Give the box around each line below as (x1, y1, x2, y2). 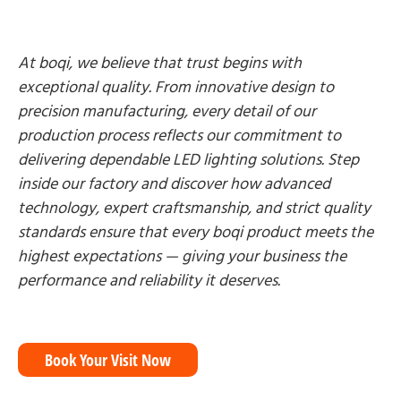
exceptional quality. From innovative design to (18, 76, 334, 98)
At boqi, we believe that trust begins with (18, 52, 302, 74)
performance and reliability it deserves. (18, 269, 280, 292)
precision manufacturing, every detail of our (18, 100, 316, 123)
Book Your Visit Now (45, 349, 171, 371)
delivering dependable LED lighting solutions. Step (18, 149, 359, 171)
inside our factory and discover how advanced (18, 173, 330, 195)
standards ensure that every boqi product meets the (18, 221, 373, 243)
